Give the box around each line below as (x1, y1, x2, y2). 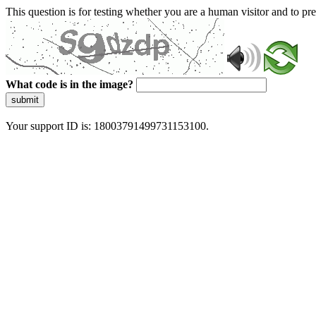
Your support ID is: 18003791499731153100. (6, 120, 209, 132)
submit (11, 95, 39, 105)
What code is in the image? (6, 78, 133, 90)
